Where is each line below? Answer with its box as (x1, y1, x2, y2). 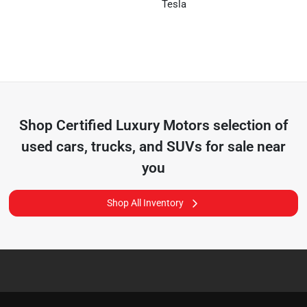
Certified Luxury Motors (56, 117, 210, 134)
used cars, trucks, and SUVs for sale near (21, 138, 286, 155)
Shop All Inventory (106, 197, 184, 208)
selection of (209, 117, 288, 134)
